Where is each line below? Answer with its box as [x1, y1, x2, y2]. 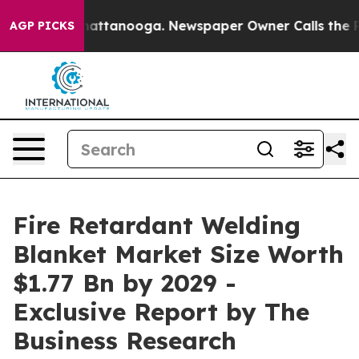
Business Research [13, 325, 236, 356]
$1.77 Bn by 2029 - [13, 268, 236, 298]
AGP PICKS [10, 18, 75, 33]
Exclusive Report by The [13, 296, 309, 327]
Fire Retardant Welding [13, 210, 301, 240]
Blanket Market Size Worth [13, 239, 344, 269]
